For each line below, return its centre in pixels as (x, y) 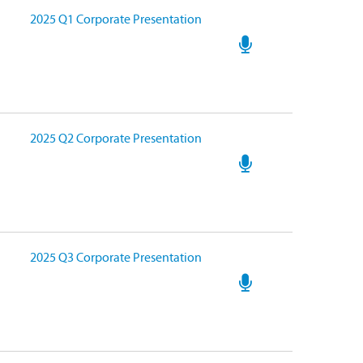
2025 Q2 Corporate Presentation (116, 139)
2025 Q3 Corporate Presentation (116, 258)
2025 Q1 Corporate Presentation (116, 20)
